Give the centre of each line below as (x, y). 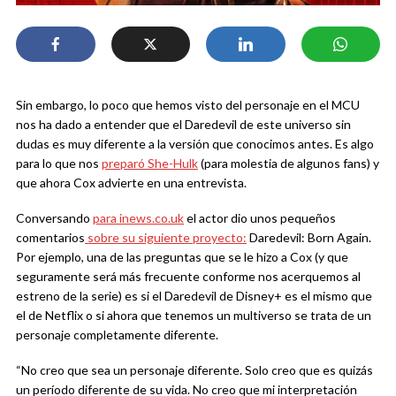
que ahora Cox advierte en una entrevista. (131, 183)
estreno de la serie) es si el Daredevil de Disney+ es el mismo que (194, 296)
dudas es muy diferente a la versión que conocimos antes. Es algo (195, 144)
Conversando (54, 218)
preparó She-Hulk (150, 164)
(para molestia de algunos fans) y (289, 164)
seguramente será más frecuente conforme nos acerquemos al (188, 277)
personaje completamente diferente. (117, 335)
